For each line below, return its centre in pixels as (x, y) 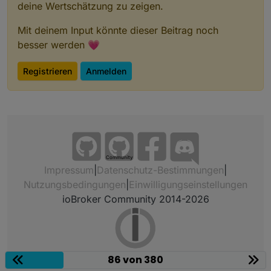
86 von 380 (135, 260)
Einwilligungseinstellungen (188, 184)
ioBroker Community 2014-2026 (135, 199)
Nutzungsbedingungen (75, 184)
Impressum (69, 170)
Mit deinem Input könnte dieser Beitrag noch (118, 30)
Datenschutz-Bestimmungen (160, 170)
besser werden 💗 (59, 44)
